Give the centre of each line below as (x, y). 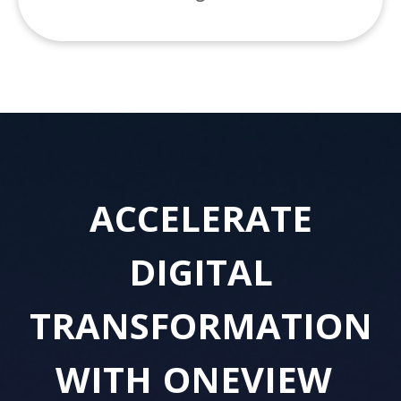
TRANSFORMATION (200, 326)
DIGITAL (200, 272)
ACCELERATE (200, 218)
